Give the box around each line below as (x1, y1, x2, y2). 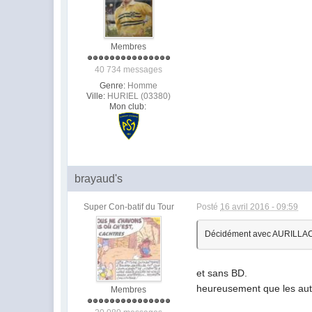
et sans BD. (196, 267, 248, 279)
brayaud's (75, 173, 123, 185)
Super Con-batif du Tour (83, 202, 174, 212)
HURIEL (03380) (107, 91, 171, 102)
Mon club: (109, 102, 146, 112)
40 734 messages (95, 65, 163, 75)
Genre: (100, 81, 126, 91)
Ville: (86, 91, 106, 102)
